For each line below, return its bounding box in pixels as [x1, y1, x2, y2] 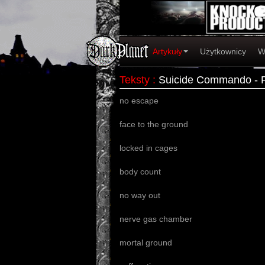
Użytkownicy [200, 47, 246, 56]
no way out [119, 190, 160, 200]
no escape [119, 96, 159, 105]
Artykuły [153, 47, 182, 56]
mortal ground [119, 238, 172, 247]
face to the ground [119, 119, 188, 129]
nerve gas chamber [119, 214, 192, 224]
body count [119, 167, 161, 176]
